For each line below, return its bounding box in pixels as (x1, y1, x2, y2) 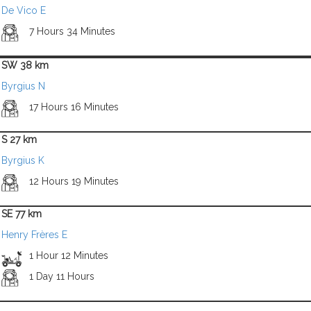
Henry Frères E (1, 229, 67, 240)
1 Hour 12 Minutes (28, 250, 108, 261)
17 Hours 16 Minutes (28, 101, 119, 112)
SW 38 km (1, 60, 49, 71)
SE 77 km (1, 208, 42, 219)
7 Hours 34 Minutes (28, 26, 115, 37)
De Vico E (1, 5, 46, 16)
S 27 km (1, 134, 37, 145)
